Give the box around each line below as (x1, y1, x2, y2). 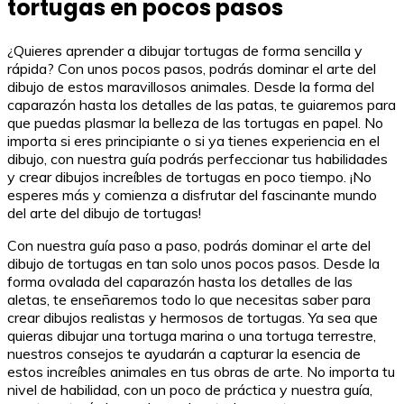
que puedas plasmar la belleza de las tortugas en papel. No (7, 114, 383, 133)
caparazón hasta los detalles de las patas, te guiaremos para (7, 96, 396, 115)
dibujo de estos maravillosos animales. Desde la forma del (7, 78, 374, 96)
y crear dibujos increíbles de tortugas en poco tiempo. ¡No (7, 168, 372, 187)
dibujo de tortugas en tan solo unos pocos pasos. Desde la (7, 254, 380, 273)
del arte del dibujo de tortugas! (7, 204, 201, 223)
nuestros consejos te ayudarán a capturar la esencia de (7, 344, 361, 363)
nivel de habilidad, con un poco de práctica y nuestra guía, (7, 381, 372, 399)
